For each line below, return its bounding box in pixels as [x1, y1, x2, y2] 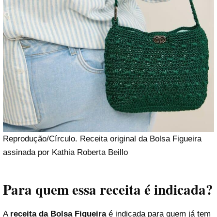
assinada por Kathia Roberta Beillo [3, 147, 128, 157]
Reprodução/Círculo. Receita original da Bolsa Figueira [3, 134, 201, 143]
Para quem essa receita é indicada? [3, 179, 213, 200]
